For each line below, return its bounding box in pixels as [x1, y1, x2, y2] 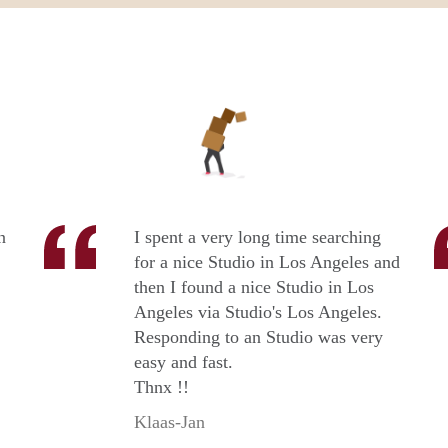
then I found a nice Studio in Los [134, 277, 374, 298]
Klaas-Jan [134, 412, 205, 433]
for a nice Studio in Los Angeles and [134, 252, 400, 273]
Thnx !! [134, 377, 189, 398]
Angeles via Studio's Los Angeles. [134, 302, 382, 323]
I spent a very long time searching [134, 227, 381, 248]
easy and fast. [134, 352, 233, 373]
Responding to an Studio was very [134, 327, 383, 348]
